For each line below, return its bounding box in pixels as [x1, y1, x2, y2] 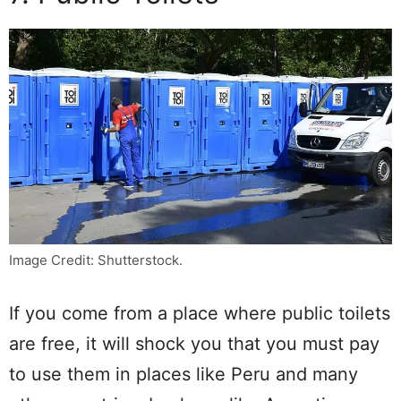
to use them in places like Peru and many [9, 363, 358, 385]
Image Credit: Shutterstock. [9, 252, 183, 269]
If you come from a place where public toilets [9, 303, 390, 324]
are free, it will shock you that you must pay [9, 333, 380, 354]
